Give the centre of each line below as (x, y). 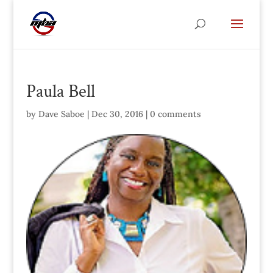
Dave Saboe (61, 114)
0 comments (175, 114)
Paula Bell (60, 92)
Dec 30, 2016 (117, 114)
